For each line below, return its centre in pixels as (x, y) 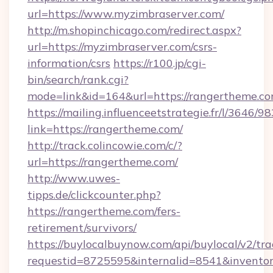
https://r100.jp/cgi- (160, 63)
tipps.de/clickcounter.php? (94, 195)
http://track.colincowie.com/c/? (105, 145)
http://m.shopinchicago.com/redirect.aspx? (134, 30)
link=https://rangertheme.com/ (105, 129)
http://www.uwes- (74, 178)
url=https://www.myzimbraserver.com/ (126, 14)
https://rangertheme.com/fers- (104, 211)
